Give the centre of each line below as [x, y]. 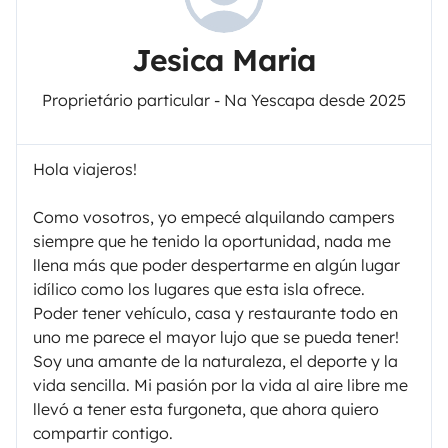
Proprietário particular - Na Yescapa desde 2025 [224, 99]
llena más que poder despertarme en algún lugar [216, 264]
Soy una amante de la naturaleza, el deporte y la [215, 360]
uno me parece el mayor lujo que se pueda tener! [216, 336]
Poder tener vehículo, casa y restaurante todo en [215, 312]
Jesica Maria [224, 59]
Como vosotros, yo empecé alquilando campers [214, 216]
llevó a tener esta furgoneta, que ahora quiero [206, 408]
